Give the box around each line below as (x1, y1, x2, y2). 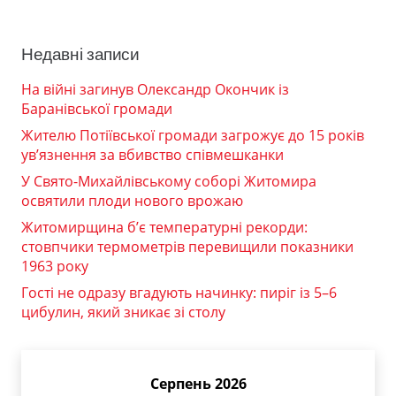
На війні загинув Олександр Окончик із (21, 80, 289, 100)
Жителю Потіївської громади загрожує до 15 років (21, 126, 364, 146)
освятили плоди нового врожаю (21, 191, 243, 211)
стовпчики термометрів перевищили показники (21, 237, 354, 257)
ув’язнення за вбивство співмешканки (21, 145, 284, 165)
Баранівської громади (21, 99, 172, 119)
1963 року (21, 256, 88, 277)
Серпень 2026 (149, 374, 247, 394)
